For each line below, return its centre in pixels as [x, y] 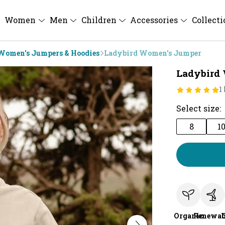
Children [100, 20]
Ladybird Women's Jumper [153, 53]
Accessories [155, 20]
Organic [188, 216]
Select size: [199, 108]
